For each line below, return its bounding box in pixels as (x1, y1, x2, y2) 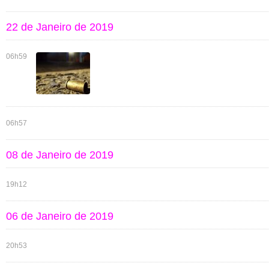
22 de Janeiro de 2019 (6, 21, 113, 33)
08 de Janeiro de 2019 (6, 149, 113, 161)
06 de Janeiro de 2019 (6, 210, 113, 222)
